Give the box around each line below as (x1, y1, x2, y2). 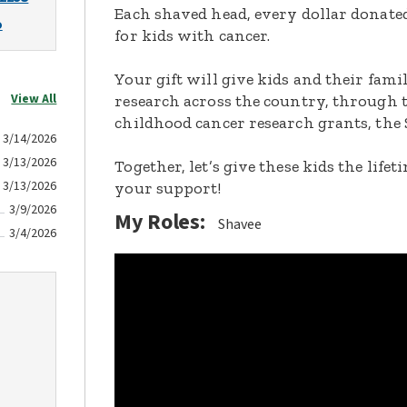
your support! (114, 178, 222, 198)
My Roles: (114, 206, 205, 238)
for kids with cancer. (114, 25, 271, 45)
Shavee (218, 214, 263, 234)
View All (11, 90, 57, 108)
